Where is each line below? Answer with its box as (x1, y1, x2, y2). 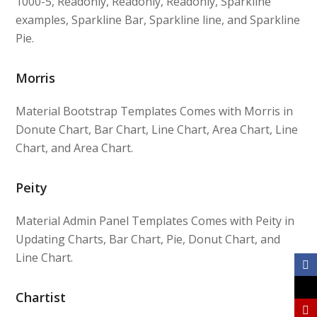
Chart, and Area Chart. (16, 139, 134, 156)
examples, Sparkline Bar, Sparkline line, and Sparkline (16, 11, 301, 28)
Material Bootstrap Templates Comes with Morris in (16, 103, 294, 119)
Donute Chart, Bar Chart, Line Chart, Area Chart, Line (16, 121, 299, 137)
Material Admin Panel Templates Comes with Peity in (16, 212, 295, 229)
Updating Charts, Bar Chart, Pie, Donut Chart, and (16, 231, 281, 247)
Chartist (16, 288, 67, 306)
